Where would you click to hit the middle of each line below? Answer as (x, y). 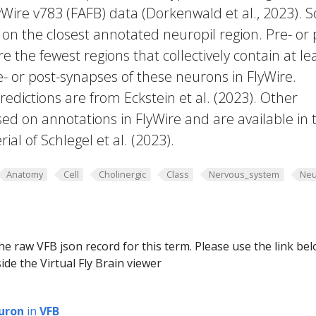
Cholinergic (123, 174)
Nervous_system (244, 174)
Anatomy (24, 174)
